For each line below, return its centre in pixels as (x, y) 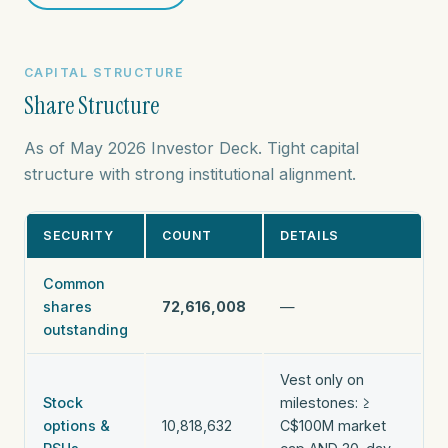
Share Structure (91, 105)
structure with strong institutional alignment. (190, 173)
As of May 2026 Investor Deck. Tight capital (191, 147)
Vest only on (322, 379)
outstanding (85, 329)
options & (76, 425)
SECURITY (78, 235)
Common (74, 283)
